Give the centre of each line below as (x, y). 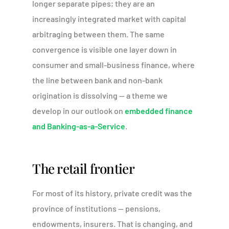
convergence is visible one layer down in (105, 49)
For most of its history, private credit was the (112, 193)
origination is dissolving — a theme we (100, 95)
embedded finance (159, 110)
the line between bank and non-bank (98, 80)
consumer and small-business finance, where (114, 64)
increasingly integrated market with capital (109, 18)
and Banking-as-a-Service (79, 126)
